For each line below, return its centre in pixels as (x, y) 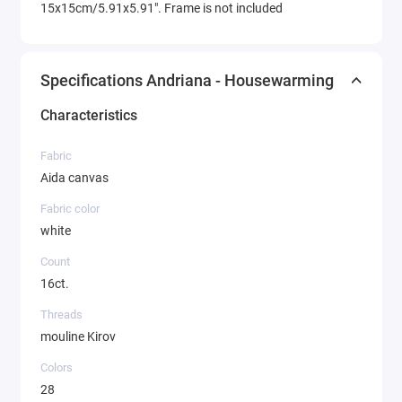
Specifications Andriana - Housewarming (187, 80)
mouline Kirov (78, 337)
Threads (61, 314)
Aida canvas (74, 178)
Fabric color (70, 208)
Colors (57, 367)
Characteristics (89, 115)
